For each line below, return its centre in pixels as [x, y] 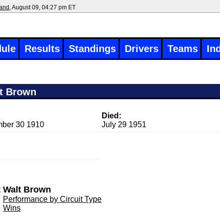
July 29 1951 [124, 124]
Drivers [142, 49]
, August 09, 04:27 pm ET [42, 7]
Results [42, 49]
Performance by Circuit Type [52, 199]
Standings [92, 49]
